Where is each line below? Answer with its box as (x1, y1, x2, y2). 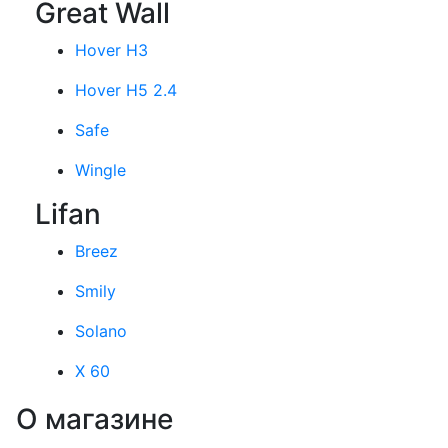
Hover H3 (75, 40, 148, 61)
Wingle (75, 160, 126, 181)
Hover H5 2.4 (75, 80, 177, 101)
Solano (75, 321, 127, 342)
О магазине (16, 402, 173, 437)
